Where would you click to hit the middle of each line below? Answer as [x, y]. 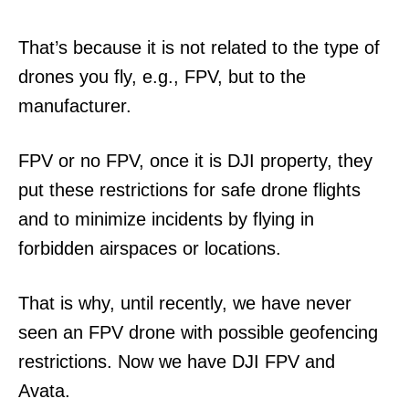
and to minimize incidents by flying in [166, 220]
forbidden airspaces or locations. [150, 249]
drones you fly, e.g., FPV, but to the [162, 77]
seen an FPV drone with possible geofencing [198, 333]
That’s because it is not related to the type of [199, 48]
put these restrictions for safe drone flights [189, 190]
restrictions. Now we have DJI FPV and [177, 362]
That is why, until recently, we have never [185, 304]
